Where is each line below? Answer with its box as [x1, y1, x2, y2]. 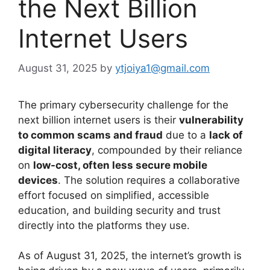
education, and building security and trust [18, 204, 221, 216]
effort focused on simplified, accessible [18, 189, 209, 201]
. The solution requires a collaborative [58, 174, 240, 186]
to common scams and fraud [18, 128, 163, 141]
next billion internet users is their [18, 113, 179, 126]
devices [18, 174, 58, 186]
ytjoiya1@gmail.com [115, 61, 210, 74]
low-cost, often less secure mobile [33, 159, 207, 171]
